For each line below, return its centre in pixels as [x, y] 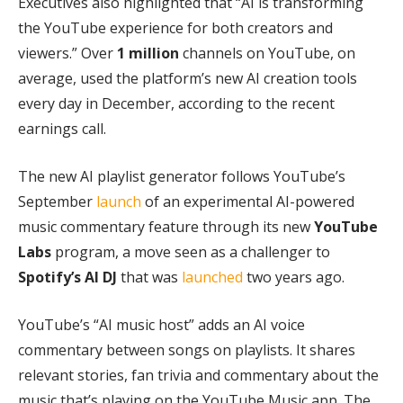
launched [212, 278]
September [57, 202]
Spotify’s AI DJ [69, 278]
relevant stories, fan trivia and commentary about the [198, 376]
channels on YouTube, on [267, 54]
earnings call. [62, 129]
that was [151, 278]
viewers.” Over [66, 54]
